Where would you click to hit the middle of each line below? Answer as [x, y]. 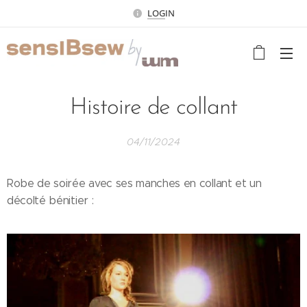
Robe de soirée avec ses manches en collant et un [134, 183]
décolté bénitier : [50, 200]
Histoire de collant [153, 108]
